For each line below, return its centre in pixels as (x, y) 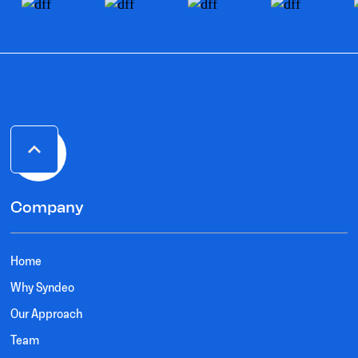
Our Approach (47, 313)
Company (48, 207)
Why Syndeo (43, 286)
